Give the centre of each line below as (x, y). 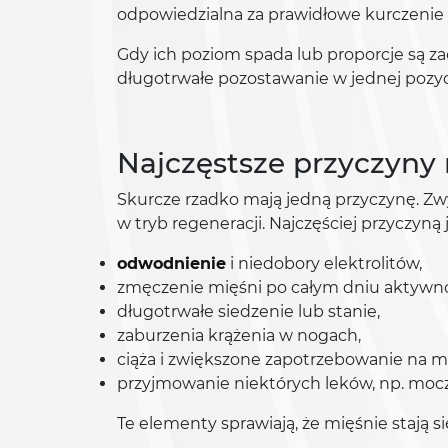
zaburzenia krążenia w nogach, (239, 335)
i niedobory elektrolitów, (324, 263)
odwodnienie (171, 263)
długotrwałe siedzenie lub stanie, (248, 311)
